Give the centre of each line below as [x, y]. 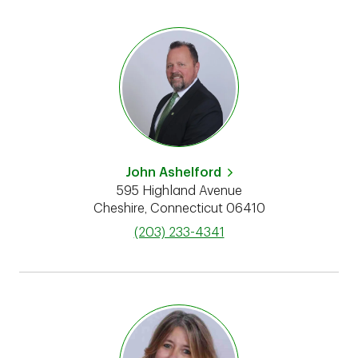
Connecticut [186, 209]
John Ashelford [173, 173]
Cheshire [119, 209]
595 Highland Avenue [179, 191]
